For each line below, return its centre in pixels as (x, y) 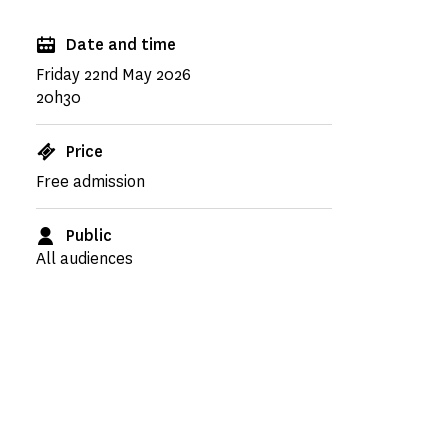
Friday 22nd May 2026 (113, 74)
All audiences (84, 258)
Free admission (90, 181)
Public (89, 235)
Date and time (121, 44)
